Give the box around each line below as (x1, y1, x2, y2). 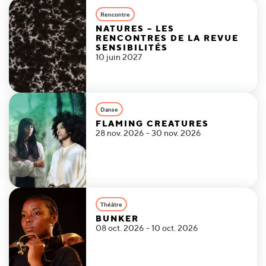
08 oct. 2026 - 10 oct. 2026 (96, 222, 198, 233)
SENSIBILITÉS (96, 42, 168, 53)
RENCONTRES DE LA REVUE (96, 32, 239, 43)
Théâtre (100, 200, 122, 208)
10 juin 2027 (96, 51, 142, 62)
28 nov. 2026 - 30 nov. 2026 (96, 127, 201, 138)
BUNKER (96, 213, 139, 224)
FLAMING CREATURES (96, 118, 209, 129)
